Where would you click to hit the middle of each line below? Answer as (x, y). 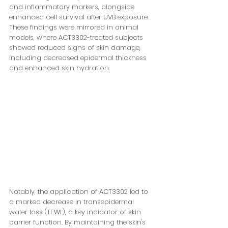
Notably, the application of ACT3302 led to (80, 192)
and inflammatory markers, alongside (73, 7)
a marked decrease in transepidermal (73, 202)
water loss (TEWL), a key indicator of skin (76, 212)
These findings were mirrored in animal (75, 27)
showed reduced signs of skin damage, (76, 48)
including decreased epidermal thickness (79, 58)
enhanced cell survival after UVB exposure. (80, 17)
